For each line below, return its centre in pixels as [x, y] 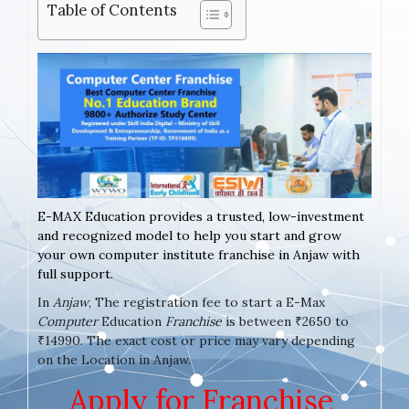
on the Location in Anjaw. [114, 359]
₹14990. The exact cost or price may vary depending [196, 340]
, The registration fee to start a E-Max [207, 302]
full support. [75, 273]
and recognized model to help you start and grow [189, 235]
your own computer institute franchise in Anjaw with [199, 254]
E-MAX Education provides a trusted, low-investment [201, 216]
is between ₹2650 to [285, 321]
